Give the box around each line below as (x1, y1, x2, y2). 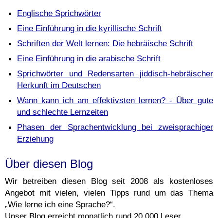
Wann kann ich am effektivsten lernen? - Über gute (17, 95, 213, 105)
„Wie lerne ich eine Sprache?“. (5, 200, 115, 209)
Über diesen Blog (5, 157, 93, 170)
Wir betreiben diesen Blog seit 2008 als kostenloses (5, 176, 213, 186)
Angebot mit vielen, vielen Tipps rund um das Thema (5, 188, 213, 198)
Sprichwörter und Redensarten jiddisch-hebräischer (17, 69, 213, 78)
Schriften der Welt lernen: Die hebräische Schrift (17, 38, 193, 48)
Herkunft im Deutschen (17, 80, 101, 90)
